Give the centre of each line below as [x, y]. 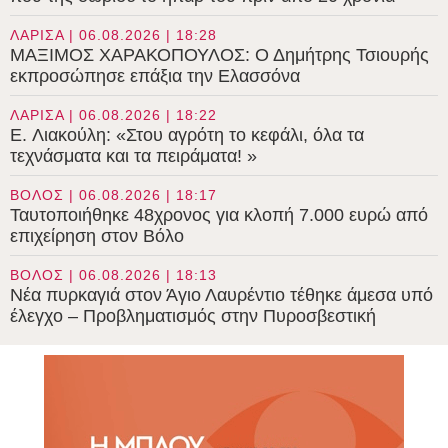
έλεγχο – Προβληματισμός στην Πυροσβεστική [193, 316]
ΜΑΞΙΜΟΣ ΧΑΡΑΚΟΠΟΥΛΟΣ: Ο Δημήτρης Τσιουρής [219, 55]
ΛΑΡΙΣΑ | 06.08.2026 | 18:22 [113, 115]
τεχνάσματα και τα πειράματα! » [133, 156]
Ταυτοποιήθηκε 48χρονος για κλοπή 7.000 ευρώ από [219, 215]
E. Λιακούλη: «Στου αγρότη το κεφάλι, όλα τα [187, 135]
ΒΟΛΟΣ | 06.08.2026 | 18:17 [113, 195]
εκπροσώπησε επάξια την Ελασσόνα [155, 76]
